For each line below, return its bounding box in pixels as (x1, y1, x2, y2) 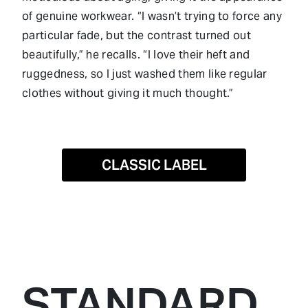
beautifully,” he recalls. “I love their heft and (22, 47, 250, 62)
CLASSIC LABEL (101, 155, 207, 174)
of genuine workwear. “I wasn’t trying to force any (22, 8, 283, 23)
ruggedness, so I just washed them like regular (22, 66, 267, 81)
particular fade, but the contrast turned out (22, 27, 252, 43)
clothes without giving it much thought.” (22, 85, 234, 100)
